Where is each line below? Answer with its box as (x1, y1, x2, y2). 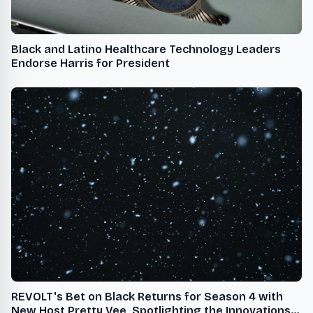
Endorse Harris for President (11, 57, 170, 71)
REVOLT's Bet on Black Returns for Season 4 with (11, 289, 283, 303)
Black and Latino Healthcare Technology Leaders (11, 43, 281, 57)
